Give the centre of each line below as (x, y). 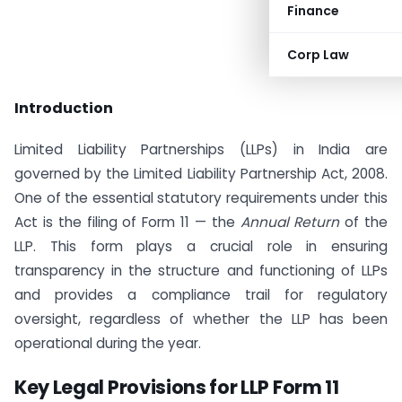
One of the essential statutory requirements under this (201, 197)
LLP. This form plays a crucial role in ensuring (201, 246)
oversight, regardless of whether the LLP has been (201, 319)
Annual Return (290, 222)
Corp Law (318, 55)
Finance (313, 11)
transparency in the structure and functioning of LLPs (201, 270)
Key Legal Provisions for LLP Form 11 (177, 387)
